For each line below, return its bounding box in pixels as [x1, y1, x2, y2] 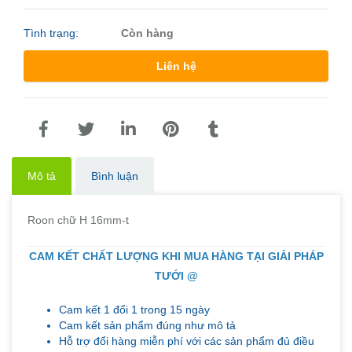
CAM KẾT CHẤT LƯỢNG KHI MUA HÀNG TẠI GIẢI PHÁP [28, 250, 324, 262]
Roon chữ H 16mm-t [27, 214, 129, 226]
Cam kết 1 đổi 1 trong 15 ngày [59, 303, 210, 316]
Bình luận [91, 170, 138, 182]
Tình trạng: [24, 27, 82, 39]
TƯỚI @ [154, 269, 198, 282]
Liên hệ [156, 60, 196, 72]
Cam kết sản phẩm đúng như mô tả [59, 319, 236, 332]
